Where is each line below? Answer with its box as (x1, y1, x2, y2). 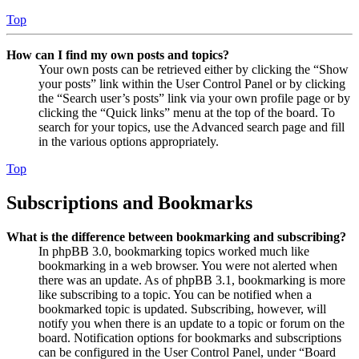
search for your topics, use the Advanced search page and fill (38, 119, 345, 134)
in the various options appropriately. (38, 134, 219, 148)
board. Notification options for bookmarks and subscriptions (38, 330, 341, 345)
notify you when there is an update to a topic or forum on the (38, 316, 345, 330)
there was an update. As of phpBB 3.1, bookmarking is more (38, 272, 345, 287)
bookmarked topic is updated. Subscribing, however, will (38, 301, 326, 316)
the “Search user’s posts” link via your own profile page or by (38, 91, 350, 105)
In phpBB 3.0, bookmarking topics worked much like (38, 244, 309, 258)
